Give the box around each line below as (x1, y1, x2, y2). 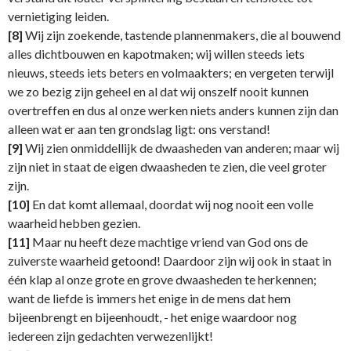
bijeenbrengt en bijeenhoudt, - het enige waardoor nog (8, 309, 297, 325)
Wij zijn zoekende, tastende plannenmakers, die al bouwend (23, 27, 341, 43)
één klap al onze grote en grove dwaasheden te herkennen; (8, 272, 317, 288)
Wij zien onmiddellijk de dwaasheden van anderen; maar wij (23, 140, 339, 156)
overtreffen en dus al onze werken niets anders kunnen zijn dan (8, 103, 338, 118)
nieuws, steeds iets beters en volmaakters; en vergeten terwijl (8, 65, 334, 81)
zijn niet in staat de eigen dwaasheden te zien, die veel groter (8, 159, 327, 175)
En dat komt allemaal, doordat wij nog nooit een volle (30, 197, 313, 212)
